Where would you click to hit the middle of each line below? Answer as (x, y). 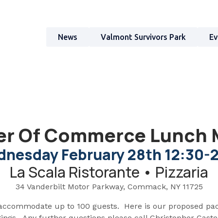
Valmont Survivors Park (143, 37)
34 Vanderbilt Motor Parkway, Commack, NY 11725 (109, 187)
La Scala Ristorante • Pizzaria (109, 172)
